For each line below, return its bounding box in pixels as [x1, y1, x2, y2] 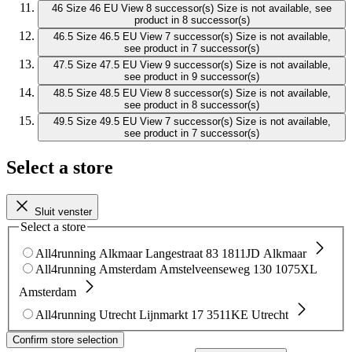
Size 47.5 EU [75, 58, 137, 71]
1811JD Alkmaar [222, 247, 306, 261]
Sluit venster [35, 205, 92, 218]
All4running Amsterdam [35, 262, 156, 277]
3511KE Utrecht [207, 308, 288, 322]
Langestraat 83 [145, 247, 218, 261]
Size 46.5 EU [75, 30, 137, 42]
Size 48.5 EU [75, 86, 137, 99]
